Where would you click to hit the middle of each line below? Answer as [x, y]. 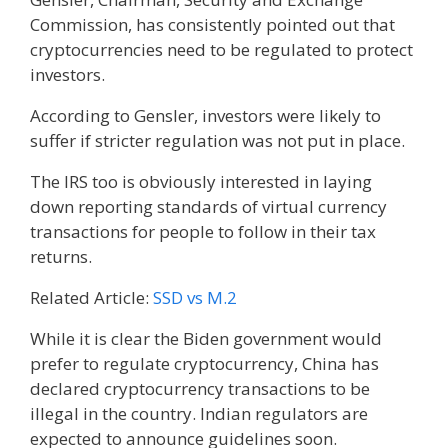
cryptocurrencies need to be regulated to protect [221, 49]
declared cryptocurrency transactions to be [200, 388]
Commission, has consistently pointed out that [212, 24]
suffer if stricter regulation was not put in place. [217, 140]
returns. [61, 256]
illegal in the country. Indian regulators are [199, 413]
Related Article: [91, 297]
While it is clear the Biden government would [206, 338]
